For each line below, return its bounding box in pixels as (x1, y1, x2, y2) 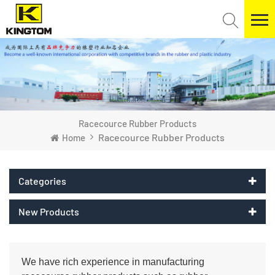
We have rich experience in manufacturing (21, 256, 204, 267)
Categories (18, 174, 66, 187)
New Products (18, 205, 79, 217)
